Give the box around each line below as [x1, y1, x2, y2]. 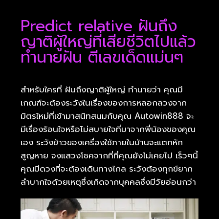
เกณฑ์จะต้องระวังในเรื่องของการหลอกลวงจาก [21, 96, 187, 109]
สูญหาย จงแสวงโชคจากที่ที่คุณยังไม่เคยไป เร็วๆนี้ [21, 149, 198, 162]
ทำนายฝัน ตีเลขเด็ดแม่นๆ [21, 45, 183, 69]
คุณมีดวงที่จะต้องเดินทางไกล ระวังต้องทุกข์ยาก [21, 162, 193, 175]
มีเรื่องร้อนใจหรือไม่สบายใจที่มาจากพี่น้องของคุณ [21, 122, 196, 135]
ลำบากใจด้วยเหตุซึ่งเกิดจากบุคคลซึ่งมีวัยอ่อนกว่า [21, 175, 196, 188]
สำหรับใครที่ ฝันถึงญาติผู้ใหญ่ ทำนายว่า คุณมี [21, 83, 183, 96]
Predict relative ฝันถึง [21, 14, 177, 38]
